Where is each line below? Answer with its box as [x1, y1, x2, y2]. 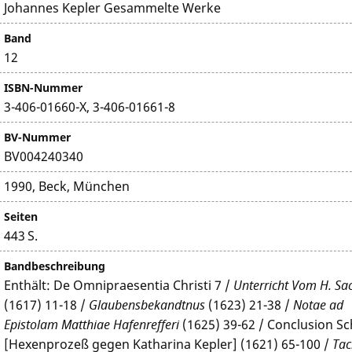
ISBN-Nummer [4, 80, 83, 95]
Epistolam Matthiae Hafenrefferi [4, 316, 180, 333]
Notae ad [293, 296, 344, 313]
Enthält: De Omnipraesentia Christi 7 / [4, 277, 234, 294]
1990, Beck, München [4, 178, 130, 195]
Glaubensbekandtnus [89, 296, 206, 313]
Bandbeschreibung [4, 258, 106, 273]
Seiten [4, 209, 38, 224]
